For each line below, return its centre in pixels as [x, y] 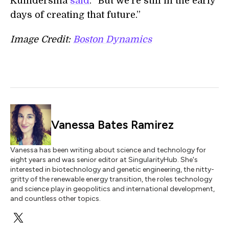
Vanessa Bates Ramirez [112, 125]
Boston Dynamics [112, 39]
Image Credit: [42, 39]
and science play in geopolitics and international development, [112, 189]
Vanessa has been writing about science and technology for [108, 150]
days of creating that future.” [75, 15]
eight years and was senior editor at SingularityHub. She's [104, 160]
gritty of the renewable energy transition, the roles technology [111, 179]
